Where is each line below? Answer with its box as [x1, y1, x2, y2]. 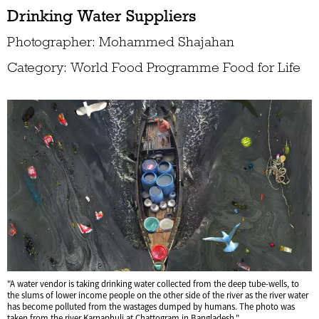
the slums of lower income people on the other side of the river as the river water [7, 289, 308, 301]
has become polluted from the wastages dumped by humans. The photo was [7, 300, 295, 313]
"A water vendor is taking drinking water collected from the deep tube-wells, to [7, 278, 299, 290]
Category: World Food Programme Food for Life [7, 58, 300, 75]
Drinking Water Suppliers [7, 5, 197, 26]
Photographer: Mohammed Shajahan [7, 33, 234, 50]
